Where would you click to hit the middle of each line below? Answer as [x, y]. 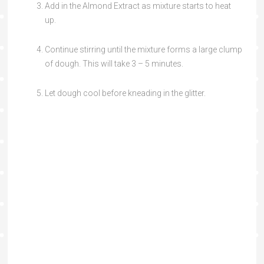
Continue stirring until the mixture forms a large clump [143, 50]
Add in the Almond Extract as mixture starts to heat [138, 6]
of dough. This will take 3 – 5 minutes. [114, 64]
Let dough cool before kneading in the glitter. [125, 93]
